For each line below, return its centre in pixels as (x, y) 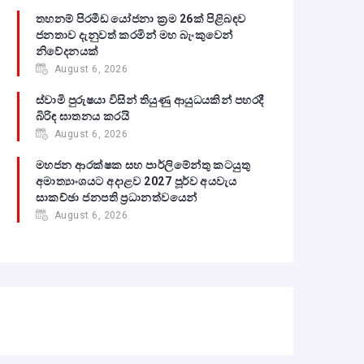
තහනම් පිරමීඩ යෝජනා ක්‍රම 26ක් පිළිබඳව (141, 19)
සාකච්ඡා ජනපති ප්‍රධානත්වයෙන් (117, 197)
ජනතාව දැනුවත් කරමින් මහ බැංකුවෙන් (134, 35)
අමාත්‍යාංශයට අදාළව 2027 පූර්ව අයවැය (136, 181)
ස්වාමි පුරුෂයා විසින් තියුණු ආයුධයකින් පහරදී (150, 100)
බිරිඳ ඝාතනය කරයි (83, 116)
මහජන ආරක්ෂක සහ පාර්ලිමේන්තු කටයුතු (143, 165)
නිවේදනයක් (67, 51)
